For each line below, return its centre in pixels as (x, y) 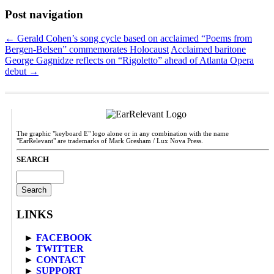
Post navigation (44, 15)
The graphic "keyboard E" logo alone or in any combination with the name (123, 133)
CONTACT (61, 260)
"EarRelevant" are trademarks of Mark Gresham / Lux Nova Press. (110, 140)
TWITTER (60, 249)
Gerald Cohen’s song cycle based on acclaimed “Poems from (133, 38)
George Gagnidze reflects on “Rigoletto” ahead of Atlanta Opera (129, 60)
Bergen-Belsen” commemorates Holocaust (87, 49)
